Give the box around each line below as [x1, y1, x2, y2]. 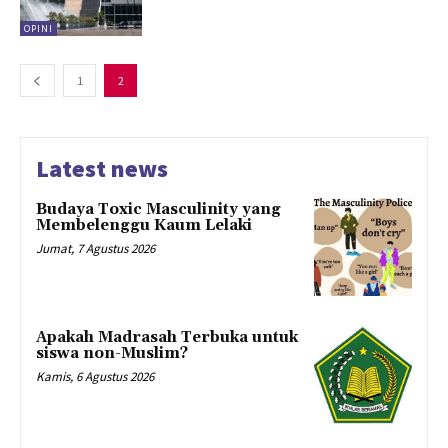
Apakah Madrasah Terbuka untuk [36, 328, 298, 348]
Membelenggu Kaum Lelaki [36, 216, 252, 236]
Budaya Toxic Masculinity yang [36, 200, 281, 220]
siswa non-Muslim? [36, 344, 188, 364]
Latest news [36, 153, 168, 185]
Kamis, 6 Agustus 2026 [36, 368, 154, 386]
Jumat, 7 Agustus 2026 [36, 240, 155, 258]
